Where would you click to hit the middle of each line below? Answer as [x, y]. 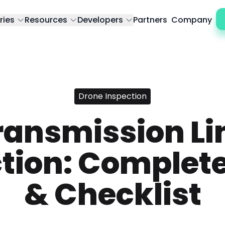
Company [192, 20]
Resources [46, 20]
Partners [150, 20]
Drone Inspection [113, 96]
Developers [100, 20]
